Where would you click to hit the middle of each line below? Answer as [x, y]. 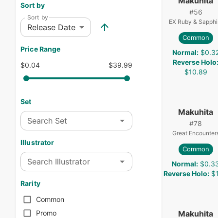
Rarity [30, 183]
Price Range [41, 49]
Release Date [51, 27]
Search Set [47, 121]
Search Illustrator [59, 162]
